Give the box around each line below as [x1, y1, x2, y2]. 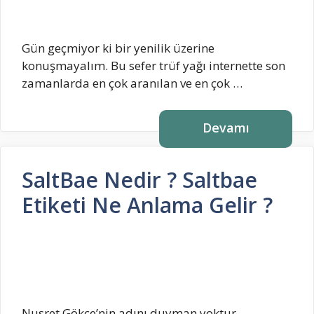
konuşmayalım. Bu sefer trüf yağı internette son [22, 57, 285, 74]
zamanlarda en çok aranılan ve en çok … [22, 75, 243, 92]
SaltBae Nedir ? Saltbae [22, 165, 257, 194]
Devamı [202, 118, 250, 136]
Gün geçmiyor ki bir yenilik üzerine [22, 40, 214, 57]
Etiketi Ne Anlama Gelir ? [22, 190, 273, 219]
